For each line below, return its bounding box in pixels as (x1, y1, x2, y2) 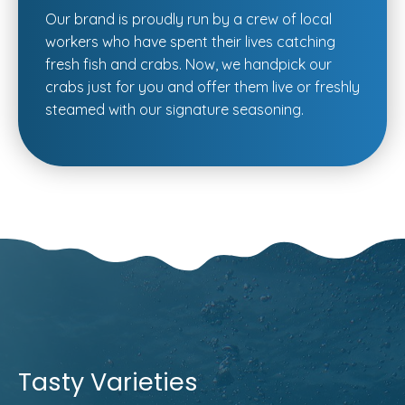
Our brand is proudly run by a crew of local (45, 10, 332, 29)
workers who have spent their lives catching (45, 33, 335, 52)
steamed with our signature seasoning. (45, 100, 304, 119)
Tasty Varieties (18, 365, 198, 400)
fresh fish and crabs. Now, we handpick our (45, 55, 332, 74)
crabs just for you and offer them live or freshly (45, 78, 360, 97)
